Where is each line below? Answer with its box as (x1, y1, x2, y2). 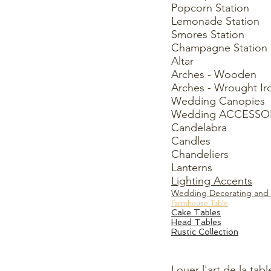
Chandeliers (171, 148, 229, 161)
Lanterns (171, 161, 212, 174)
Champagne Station (171, 41, 267, 54)
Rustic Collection (171, 227, 238, 237)
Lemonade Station (171, 15, 260, 28)
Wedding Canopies (171, 94, 265, 108)
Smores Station (171, 28, 244, 41)
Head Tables (171, 217, 221, 227)
